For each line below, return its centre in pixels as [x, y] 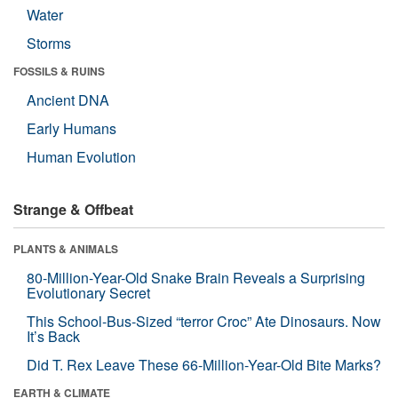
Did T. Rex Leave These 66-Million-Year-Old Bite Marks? [204, 364]
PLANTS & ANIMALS [66, 248]
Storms [49, 43]
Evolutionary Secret [88, 292]
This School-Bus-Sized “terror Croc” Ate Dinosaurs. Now [204, 321]
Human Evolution [81, 156]
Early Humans [72, 128]
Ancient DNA [68, 99]
